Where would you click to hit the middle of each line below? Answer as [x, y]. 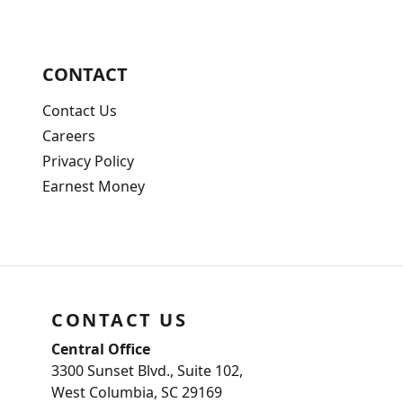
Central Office [101, 349]
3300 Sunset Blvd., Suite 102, [147, 371]
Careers [69, 136]
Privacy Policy [88, 161]
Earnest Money [94, 187]
